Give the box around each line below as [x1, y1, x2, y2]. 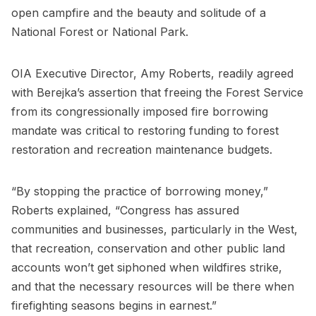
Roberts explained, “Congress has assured [11, 203, 239, 218]
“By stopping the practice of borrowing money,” [11, 184, 268, 199]
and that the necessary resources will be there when [11, 279, 294, 294]
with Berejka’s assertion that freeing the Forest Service [11, 85, 303, 100]
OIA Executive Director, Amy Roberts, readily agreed [11, 66, 293, 81]
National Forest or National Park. [11, 25, 188, 39]
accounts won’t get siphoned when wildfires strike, [11, 260, 282, 275]
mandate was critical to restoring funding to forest [11, 123, 279, 138]
